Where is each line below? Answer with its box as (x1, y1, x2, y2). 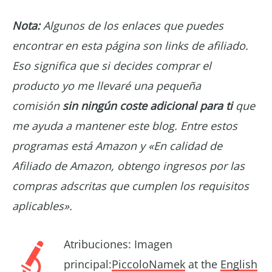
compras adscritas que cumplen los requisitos (12, 178, 249, 193)
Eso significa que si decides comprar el (12, 58, 211, 73)
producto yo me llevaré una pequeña (12, 78, 201, 93)
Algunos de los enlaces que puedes (40, 18, 223, 33)
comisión (12, 98, 63, 113)
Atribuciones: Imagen (64, 236, 172, 251)
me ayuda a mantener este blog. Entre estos (12, 118, 237, 133)
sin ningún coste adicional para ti (63, 98, 233, 113)
